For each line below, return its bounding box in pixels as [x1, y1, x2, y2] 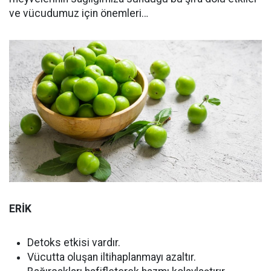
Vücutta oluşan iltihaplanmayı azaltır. [27, 251, 196, 264]
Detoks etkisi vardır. [27, 237, 120, 249]
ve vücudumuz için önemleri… [9, 7, 148, 19]
